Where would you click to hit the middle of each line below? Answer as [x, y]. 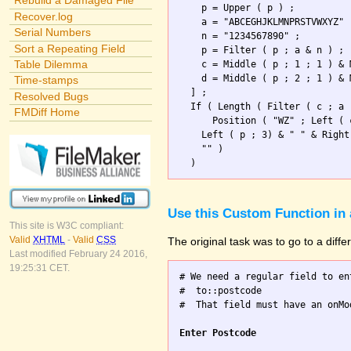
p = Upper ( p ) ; [237, 7]
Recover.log [43, 16]
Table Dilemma [51, 64]
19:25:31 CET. [40, 268]
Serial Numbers [52, 33]
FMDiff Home [47, 112]
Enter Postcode [218, 333]
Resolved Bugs [51, 96]
